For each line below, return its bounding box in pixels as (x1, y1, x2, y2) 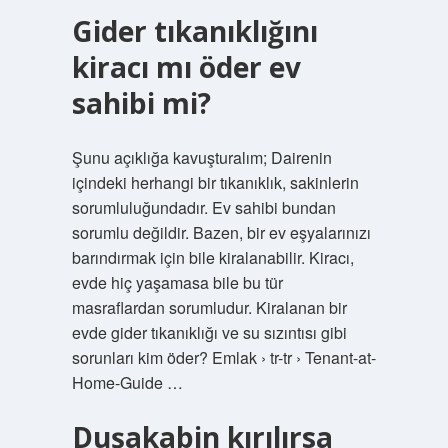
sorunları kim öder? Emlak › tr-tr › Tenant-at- (71, 346, 376, 369)
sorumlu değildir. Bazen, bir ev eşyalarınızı (71, 221, 371, 244)
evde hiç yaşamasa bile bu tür (71, 271, 283, 294)
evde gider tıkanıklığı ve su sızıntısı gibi (71, 321, 347, 344)
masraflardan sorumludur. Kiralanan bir (71, 296, 347, 319)
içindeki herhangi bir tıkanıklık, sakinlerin (71, 171, 359, 194)
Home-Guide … (71, 371, 183, 394)
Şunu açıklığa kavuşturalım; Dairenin (71, 146, 332, 169)
